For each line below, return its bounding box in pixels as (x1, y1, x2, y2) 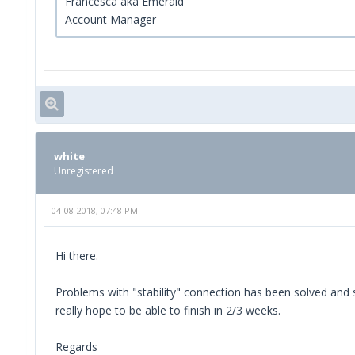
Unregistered (54, 164, 113, 178)
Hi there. (55, 248, 98, 264)
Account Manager (65, 12, 156, 28)
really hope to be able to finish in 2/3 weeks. (55, 303, 281, 319)
